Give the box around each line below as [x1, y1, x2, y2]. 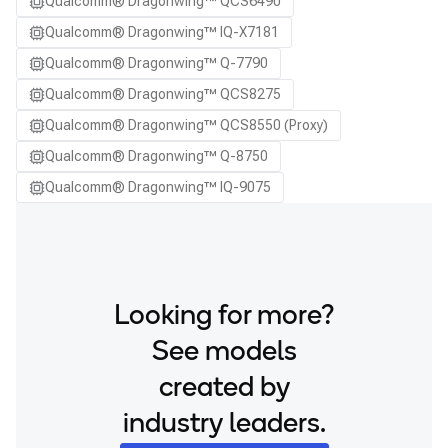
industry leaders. [122, 411, 326, 439]
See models [151, 339, 297, 367]
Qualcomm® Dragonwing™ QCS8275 [45, 86, 281, 102]
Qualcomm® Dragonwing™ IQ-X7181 [45, 24, 279, 40]
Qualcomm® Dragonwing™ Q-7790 [45, 55, 268, 71]
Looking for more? [113, 303, 335, 331]
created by [158, 375, 290, 403]
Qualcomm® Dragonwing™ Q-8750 [45, 148, 268, 164]
